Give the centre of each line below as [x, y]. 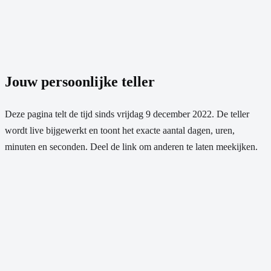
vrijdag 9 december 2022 [164, 114]
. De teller [230, 114]
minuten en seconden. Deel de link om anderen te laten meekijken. [131, 146]
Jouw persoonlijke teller [80, 81]
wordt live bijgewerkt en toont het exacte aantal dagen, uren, [120, 130]
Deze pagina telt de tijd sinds [61, 114]
